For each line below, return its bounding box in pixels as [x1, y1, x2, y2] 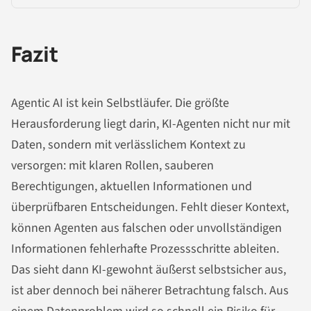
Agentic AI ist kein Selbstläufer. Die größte [11, 94, 229, 112]
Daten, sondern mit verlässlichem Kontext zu [11, 135, 246, 153]
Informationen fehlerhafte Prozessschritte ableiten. [11, 239, 279, 258]
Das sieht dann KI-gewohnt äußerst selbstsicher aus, [11, 260, 286, 278]
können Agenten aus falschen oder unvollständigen [11, 219, 282, 237]
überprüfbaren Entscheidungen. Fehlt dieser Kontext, [11, 198, 289, 216]
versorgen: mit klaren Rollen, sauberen [11, 156, 214, 174]
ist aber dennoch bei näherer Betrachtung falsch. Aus [11, 281, 289, 299]
